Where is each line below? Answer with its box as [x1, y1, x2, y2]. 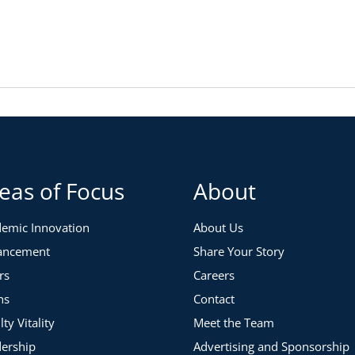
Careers [193, 267, 235, 284]
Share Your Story [193, 243, 284, 260]
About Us [193, 219, 243, 236]
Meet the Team [193, 315, 274, 331]
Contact [193, 291, 235, 307]
